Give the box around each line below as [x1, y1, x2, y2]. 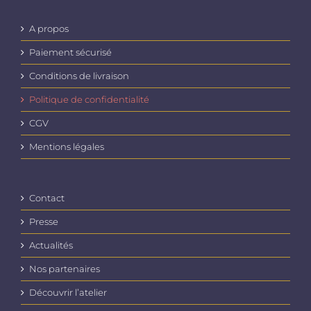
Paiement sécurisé [29, 46, 112, 58]
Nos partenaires [29, 262, 100, 274]
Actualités [29, 239, 73, 251]
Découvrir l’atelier [29, 286, 107, 298]
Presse [29, 215, 58, 227]
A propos [29, 22, 69, 34]
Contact [29, 192, 65, 203]
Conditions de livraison [29, 69, 129, 81]
